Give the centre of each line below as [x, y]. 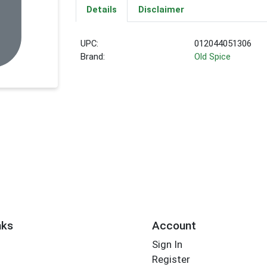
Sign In [167, 245]
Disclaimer [161, 10]
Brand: [93, 57]
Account [174, 225]
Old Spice [213, 57]
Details [101, 10]
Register [171, 260]
